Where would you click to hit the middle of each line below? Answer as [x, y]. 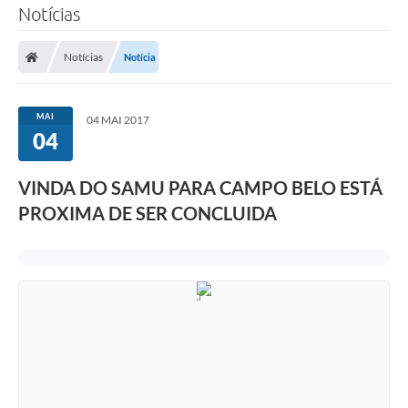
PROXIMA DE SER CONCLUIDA [148, 214]
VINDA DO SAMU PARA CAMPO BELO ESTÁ [200, 188]
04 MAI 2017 [118, 120]
